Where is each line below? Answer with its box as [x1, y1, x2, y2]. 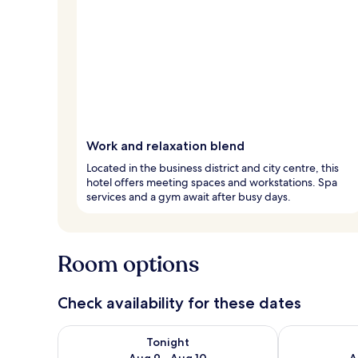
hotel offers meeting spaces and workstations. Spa [86, 174, 337, 189]
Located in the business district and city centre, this [86, 160, 339, 175]
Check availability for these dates [58, 292, 301, 312]
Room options [58, 249, 199, 280]
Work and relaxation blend [86, 137, 245, 153]
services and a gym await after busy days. [86, 189, 291, 204]
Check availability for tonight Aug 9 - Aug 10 [57, 324, 313, 341]
